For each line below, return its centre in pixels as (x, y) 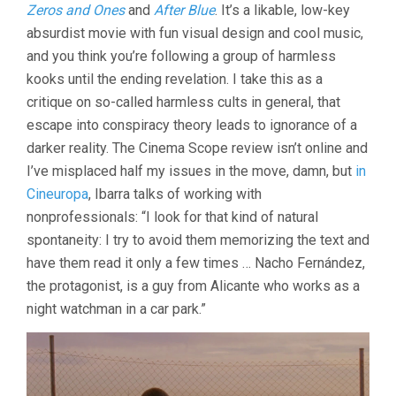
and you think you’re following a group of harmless (181, 57)
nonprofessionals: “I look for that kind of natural (172, 217)
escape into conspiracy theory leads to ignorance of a (192, 126)
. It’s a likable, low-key (282, 11)
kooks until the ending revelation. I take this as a (175, 80)
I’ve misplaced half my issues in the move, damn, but (191, 171)
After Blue (184, 11)
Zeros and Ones (76, 11)
